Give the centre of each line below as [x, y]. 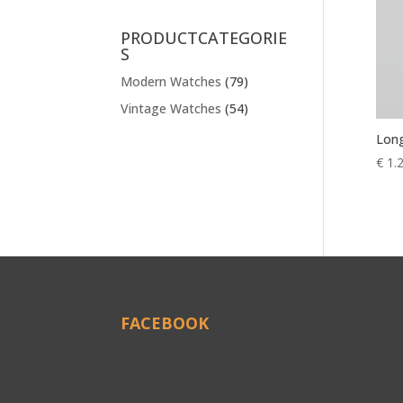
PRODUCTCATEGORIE [204, 38]
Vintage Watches [171, 108]
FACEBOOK [165, 322]
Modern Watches [171, 81]
